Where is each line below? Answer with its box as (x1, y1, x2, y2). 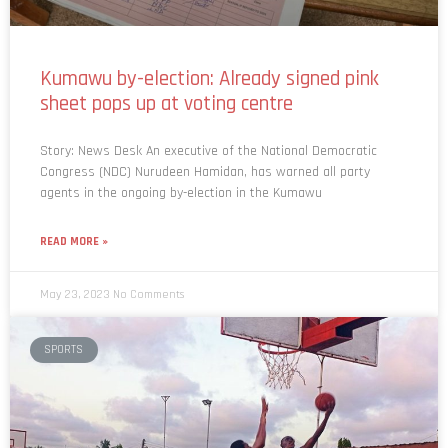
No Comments (113, 259, 184, 275)
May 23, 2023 (40, 259, 113, 275)
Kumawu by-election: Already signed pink (40, 37, 379, 65)
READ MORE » (40, 206, 108, 222)
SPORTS (44, 314, 84, 330)
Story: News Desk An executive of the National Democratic (40, 114, 377, 133)
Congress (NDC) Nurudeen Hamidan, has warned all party (40, 135, 370, 154)
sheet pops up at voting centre (40, 62, 293, 90)
